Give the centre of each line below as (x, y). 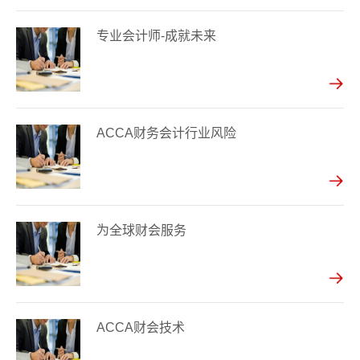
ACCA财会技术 (141, 327)
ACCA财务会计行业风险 (166, 133)
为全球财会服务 (141, 230)
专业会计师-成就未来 (156, 36)
